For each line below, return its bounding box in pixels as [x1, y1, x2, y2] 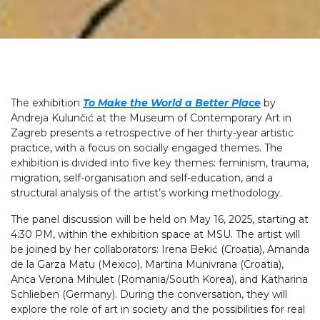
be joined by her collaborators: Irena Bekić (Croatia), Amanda [11, 243, 309, 256]
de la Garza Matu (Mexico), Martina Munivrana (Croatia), [11, 258, 284, 271]
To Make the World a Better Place [83, 96, 261, 109]
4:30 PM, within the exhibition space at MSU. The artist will [11, 228, 300, 241]
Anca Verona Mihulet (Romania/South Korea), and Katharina [11, 273, 308, 286]
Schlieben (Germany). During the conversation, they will [11, 288, 287, 301]
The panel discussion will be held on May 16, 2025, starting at [11, 213, 309, 226]
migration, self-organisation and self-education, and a [11, 171, 273, 184]
